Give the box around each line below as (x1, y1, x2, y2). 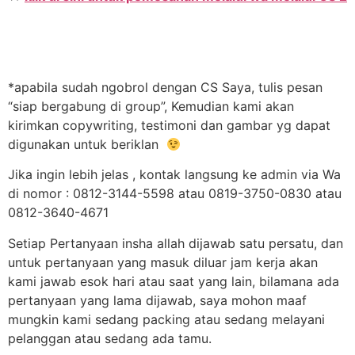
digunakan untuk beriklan (8, 136, 166, 153)
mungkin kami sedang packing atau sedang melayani (8, 311, 325, 327)
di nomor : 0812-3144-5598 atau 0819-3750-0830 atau (8, 185, 342, 202)
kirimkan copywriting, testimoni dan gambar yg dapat (8, 117, 330, 134)
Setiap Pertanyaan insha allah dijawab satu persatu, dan (8, 235, 343, 251)
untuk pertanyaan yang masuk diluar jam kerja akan (8, 254, 318, 270)
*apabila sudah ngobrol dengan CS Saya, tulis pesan (8, 79, 323, 96)
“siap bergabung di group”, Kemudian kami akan (8, 98, 294, 115)
